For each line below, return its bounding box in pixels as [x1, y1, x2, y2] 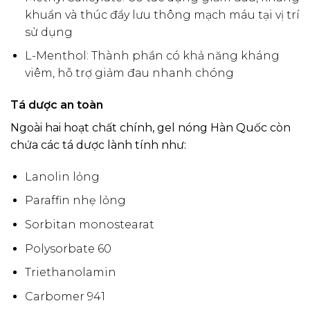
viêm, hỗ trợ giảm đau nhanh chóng [24, 66, 234, 80]
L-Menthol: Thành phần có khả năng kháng [24, 49, 280, 63]
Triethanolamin [24, 266, 116, 280]
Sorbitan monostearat [24, 218, 154, 232]
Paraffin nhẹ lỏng [24, 194, 126, 208]
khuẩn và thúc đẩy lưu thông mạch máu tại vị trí [24, 8, 300, 21]
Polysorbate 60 [24, 241, 111, 255]
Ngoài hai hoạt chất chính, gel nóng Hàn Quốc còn [10, 121, 291, 135]
